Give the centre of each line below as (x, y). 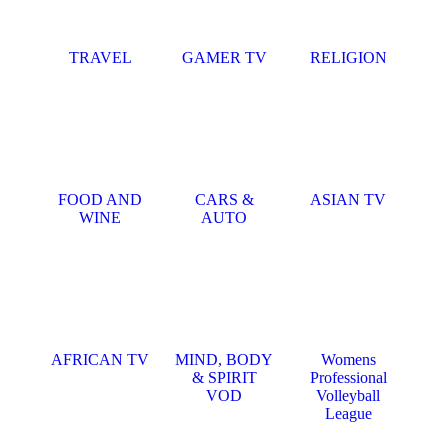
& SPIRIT (224, 377)
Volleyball (348, 395)
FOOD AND (100, 199)
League (348, 413)
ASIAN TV (348, 199)
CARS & (224, 199)
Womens (348, 359)
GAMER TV (224, 57)
